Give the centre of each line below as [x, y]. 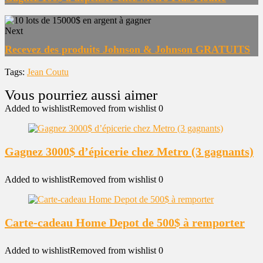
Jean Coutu [48, 72]
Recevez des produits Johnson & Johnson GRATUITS [127, 49]
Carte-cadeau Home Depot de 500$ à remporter [125, 222]
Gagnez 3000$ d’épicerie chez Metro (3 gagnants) [129, 151]
